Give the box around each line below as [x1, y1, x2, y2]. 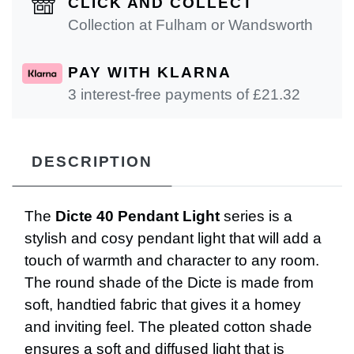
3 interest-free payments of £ [68, 85, 262, 103]
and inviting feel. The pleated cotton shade [24, 318, 312, 335]
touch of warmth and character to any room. [24, 251, 319, 269]
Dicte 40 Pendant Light [55, 207, 220, 224]
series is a [220, 207, 292, 224]
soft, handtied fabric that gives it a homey [24, 296, 301, 313]
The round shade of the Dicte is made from [24, 273, 314, 291]
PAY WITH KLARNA [68, 63, 232, 81]
